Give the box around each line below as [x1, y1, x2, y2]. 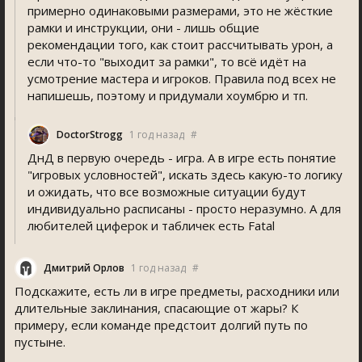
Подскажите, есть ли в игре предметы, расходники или [15, 283, 339, 299]
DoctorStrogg [57, 128, 123, 141]
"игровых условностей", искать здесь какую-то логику [27, 166, 343, 183]
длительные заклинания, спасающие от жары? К [15, 300, 298, 316]
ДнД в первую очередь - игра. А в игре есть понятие [27, 149, 336, 166]
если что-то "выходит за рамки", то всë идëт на [27, 53, 306, 69]
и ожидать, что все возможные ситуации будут [27, 183, 306, 200]
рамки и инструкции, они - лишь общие [27, 19, 259, 36]
